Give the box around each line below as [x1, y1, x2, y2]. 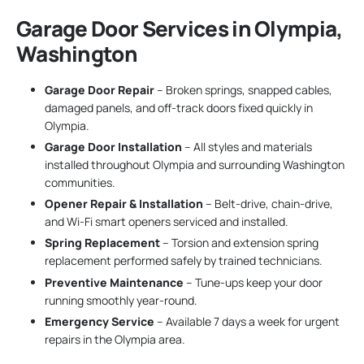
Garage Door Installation [45, 138, 182, 154]
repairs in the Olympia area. [45, 331, 185, 347]
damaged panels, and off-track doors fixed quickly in [45, 99, 313, 115]
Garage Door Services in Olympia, [16, 14, 343, 43]
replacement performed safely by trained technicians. [45, 253, 323, 269]
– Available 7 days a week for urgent [154, 313, 340, 329]
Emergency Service [45, 313, 154, 329]
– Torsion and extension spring [160, 235, 318, 251]
